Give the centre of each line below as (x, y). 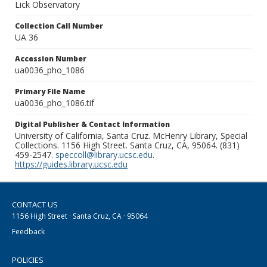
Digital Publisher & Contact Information (92, 125)
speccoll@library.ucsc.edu (104, 155)
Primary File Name (50, 92)
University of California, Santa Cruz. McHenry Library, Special (131, 136)
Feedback (28, 232)
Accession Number (51, 59)
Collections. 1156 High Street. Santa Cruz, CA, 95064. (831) (127, 145)
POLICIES (28, 260)
